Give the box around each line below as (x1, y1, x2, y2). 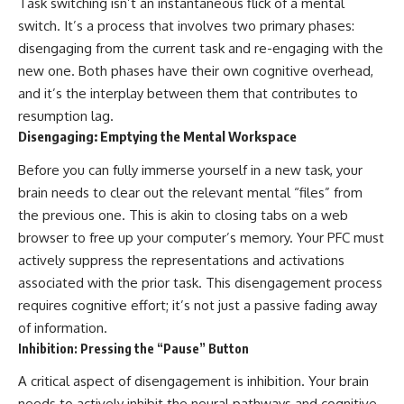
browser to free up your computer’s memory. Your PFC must (18, 228, 384, 246)
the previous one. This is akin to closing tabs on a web (18, 206, 348, 224)
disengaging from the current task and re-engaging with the (18, 40, 383, 58)
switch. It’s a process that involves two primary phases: (18, 17, 354, 35)
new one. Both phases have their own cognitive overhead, (18, 62, 373, 80)
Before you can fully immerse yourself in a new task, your (18, 161, 363, 179)
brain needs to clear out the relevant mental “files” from (18, 183, 363, 201)
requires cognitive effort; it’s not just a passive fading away (18, 296, 377, 314)
